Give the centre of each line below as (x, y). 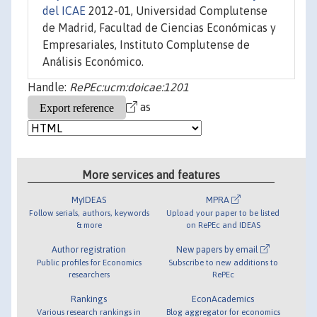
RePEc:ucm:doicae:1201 (129, 87)
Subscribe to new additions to (223, 262)
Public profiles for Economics (89, 262)
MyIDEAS (89, 200)
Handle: (48, 87)
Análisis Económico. (93, 62)
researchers (89, 274)
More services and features (151, 174)
